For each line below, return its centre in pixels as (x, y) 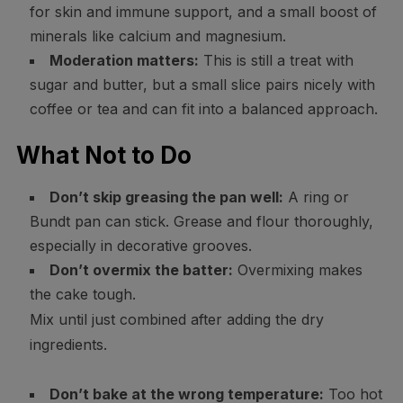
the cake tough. (82, 295)
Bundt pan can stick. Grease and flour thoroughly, (201, 222)
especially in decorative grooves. (140, 246)
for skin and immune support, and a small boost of (203, 12)
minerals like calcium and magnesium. (157, 36)
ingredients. (68, 345)
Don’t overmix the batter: (141, 270)
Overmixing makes (297, 270)
